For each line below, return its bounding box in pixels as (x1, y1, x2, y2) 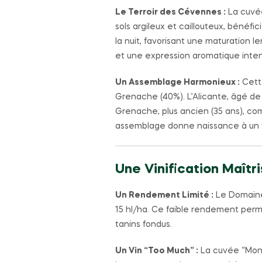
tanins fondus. (115, 220, 172, 229)
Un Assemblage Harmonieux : (115, 78, 240, 87)
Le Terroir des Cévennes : (115, 8, 226, 17)
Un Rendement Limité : (115, 191, 213, 199)
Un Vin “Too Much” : (115, 246, 198, 255)
